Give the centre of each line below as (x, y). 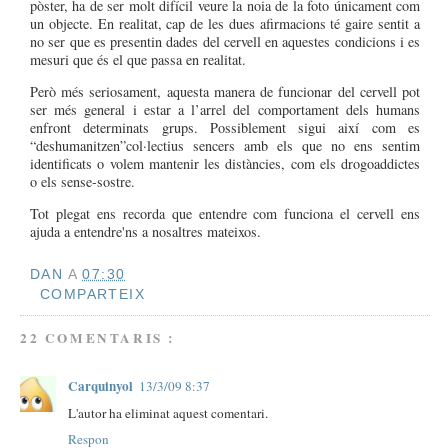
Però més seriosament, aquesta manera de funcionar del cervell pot (225, 91)
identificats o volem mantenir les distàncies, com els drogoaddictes (225, 163)
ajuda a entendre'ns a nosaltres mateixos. (145, 231)
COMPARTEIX (92, 294)
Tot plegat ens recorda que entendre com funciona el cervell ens (225, 213)
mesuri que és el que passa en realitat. (138, 59)
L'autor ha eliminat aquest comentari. (168, 412)
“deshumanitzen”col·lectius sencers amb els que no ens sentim (225, 145)
